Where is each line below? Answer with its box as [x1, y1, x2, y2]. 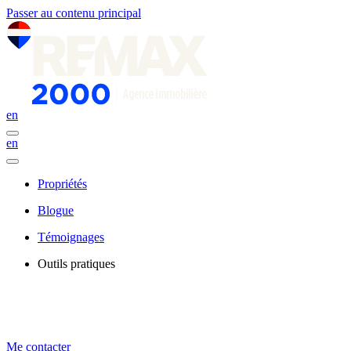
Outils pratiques [38, 257, 115, 270]
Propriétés [38, 177, 87, 190]
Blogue [38, 204, 74, 217]
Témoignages [38, 230, 104, 244]
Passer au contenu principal [6, 6, 141, 20]
